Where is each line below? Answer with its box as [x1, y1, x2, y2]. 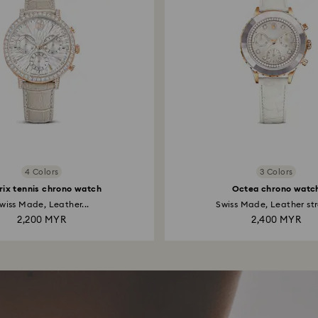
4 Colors [25, 168, 59, 176]
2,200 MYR [17, 216, 67, 225]
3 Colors [260, 168, 293, 176]
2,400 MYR [251, 216, 302, 225]
